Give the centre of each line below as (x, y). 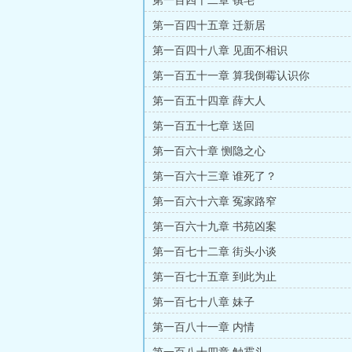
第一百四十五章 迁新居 (209, 26)
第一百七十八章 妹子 (203, 302)
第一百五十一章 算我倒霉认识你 (231, 76)
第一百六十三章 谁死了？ (214, 176)
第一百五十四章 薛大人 (209, 101)
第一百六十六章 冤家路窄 (214, 202)
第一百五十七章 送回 (203, 126)
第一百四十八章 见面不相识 (220, 51)
